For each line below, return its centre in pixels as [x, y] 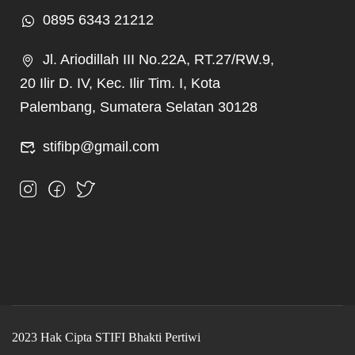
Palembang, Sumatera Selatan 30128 [139, 107]
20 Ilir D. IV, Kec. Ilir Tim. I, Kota [120, 83]
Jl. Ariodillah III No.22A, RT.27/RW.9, [159, 59]
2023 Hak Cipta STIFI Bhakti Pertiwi [106, 337]
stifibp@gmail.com [101, 146]
